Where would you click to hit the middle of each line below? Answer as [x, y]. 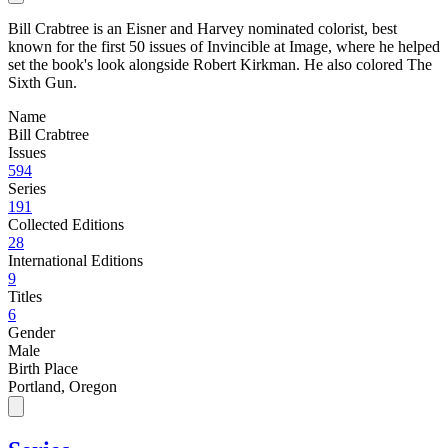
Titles [25, 296]
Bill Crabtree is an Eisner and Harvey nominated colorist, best [202, 28]
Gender [31, 332]
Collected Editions [66, 224]
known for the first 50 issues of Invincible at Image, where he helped [224, 46]
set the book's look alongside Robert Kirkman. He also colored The [220, 64]
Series [27, 188]
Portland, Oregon [62, 386]
